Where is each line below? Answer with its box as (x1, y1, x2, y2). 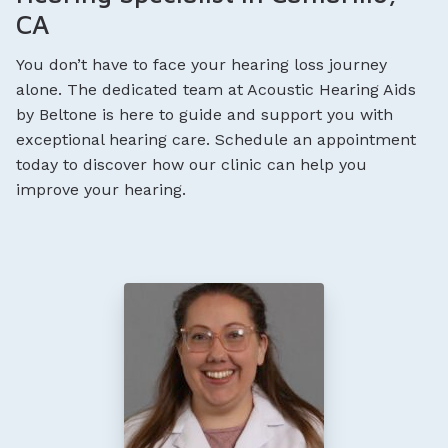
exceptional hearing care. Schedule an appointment (16, 129, 416, 149)
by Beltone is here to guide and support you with (16, 104, 393, 124)
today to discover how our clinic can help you (16, 154, 367, 174)
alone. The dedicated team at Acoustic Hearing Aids (16, 79, 416, 99)
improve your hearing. (16, 179, 186, 199)
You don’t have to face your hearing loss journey (16, 54, 387, 74)
